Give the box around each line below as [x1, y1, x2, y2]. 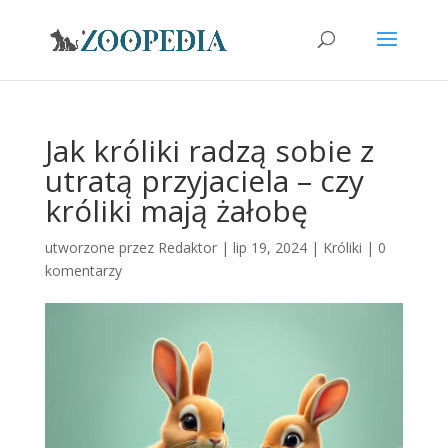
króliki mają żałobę [44, 190, 308, 231]
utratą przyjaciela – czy [44, 160, 364, 201]
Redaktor [157, 238, 217, 257]
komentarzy [44, 261, 122, 280]
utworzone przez [44, 238, 158, 257]
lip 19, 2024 [232, 238, 307, 257]
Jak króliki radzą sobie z [44, 130, 374, 171]
